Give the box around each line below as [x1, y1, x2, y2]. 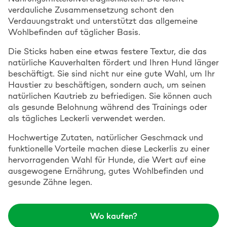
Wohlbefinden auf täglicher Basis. [8, 26, 140, 37]
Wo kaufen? [90, 210, 137, 221]
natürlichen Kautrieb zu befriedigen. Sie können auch [8, 90, 212, 101]
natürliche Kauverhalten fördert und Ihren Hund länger [8, 57, 219, 68]
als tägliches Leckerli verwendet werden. [8, 112, 165, 124]
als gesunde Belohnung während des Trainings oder [8, 101, 207, 112]
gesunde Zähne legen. [8, 176, 92, 187]
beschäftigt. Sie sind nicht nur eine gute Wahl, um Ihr [8, 68, 215, 79]
